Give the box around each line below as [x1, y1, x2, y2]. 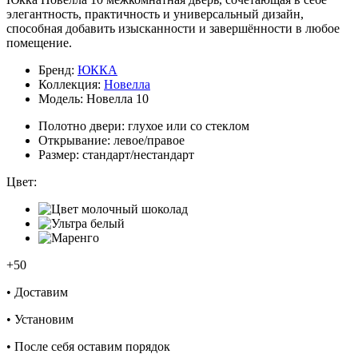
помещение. [6, 36, 72, 50]
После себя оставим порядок [11, 340, 170, 354]
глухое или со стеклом [128, 119, 249, 133]
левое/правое [113, 133, 185, 148]
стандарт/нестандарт [82, 148, 194, 162]
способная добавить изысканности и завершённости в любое [6, 22, 340, 36]
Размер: [38, 148, 82, 162]
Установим [11, 312, 74, 327]
